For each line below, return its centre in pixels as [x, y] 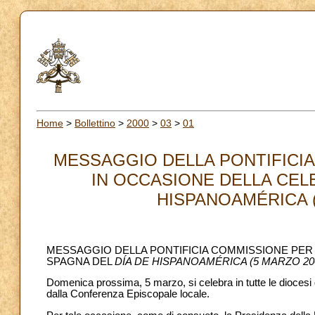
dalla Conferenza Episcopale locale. [128, 294]
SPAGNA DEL [81, 261]
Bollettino [95, 123]
